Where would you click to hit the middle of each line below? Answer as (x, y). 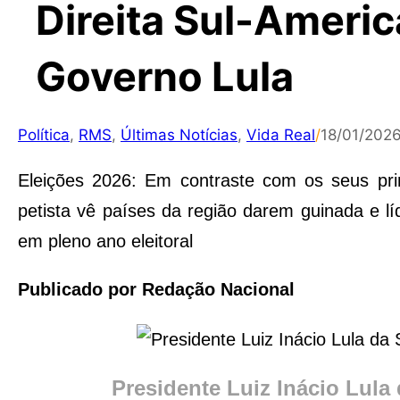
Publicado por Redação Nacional (156, 289)
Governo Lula (165, 76)
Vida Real (281, 135)
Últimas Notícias (179, 135)
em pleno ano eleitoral (105, 241)
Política (44, 135)
